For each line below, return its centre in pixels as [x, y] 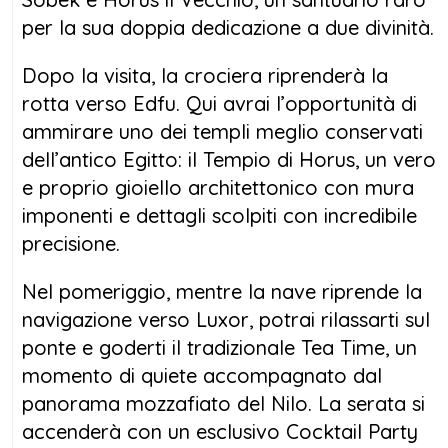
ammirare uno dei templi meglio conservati [222, 131]
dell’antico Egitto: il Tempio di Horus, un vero [229, 159]
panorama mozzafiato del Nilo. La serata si [223, 403]
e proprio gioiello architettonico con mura [218, 187]
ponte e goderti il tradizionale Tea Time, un [219, 347]
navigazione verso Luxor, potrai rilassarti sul [226, 319]
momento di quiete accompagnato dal [202, 375]
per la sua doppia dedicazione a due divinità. [228, 27]
